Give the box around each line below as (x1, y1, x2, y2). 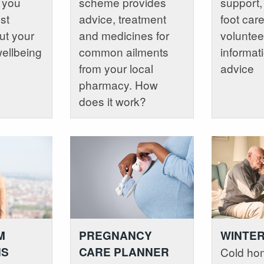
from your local (78, 60, 153, 76)
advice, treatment (78, 10, 166, 27)
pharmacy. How (78, 76, 158, 93)
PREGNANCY (78, 227, 152, 243)
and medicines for (78, 27, 169, 43)
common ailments (78, 43, 169, 60)
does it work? (78, 93, 146, 109)
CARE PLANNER (78, 243, 169, 260)
